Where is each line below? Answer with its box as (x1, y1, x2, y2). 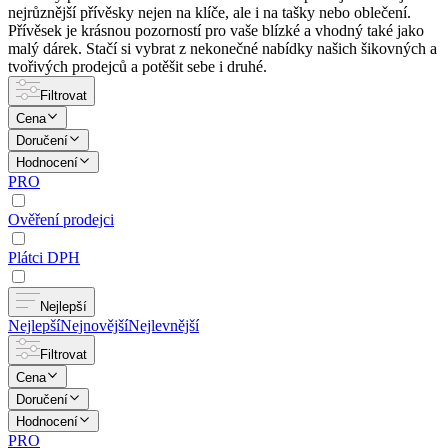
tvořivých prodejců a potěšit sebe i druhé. (8, 58, 267, 76)
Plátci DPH (8, 249, 80, 267)
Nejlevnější (128, 317, 199, 335)
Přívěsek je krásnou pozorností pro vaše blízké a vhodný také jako (8, 22, 424, 40)
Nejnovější (60, 317, 128, 335)
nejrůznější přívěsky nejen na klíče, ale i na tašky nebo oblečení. (8, 4, 411, 22)
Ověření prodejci (8, 211, 114, 229)
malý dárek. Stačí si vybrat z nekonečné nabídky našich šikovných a (8, 40, 437, 58)
